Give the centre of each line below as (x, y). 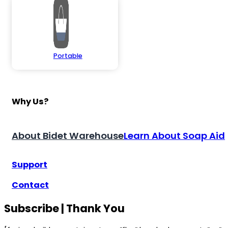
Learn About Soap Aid (174, 136)
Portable (68, 56)
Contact (30, 185)
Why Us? (30, 102)
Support (30, 164)
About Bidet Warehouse (68, 136)
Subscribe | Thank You (64, 208)
